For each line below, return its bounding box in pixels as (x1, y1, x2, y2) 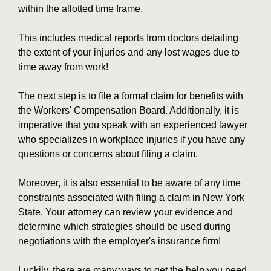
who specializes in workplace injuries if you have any (18, 134, 245, 145)
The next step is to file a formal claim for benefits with (18, 90, 243, 101)
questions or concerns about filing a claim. (18, 148, 198, 159)
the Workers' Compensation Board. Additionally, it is (18, 105, 239, 116)
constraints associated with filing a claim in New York (18, 192, 244, 203)
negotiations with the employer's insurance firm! (18, 235, 221, 246)
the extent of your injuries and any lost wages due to (18, 47, 240, 57)
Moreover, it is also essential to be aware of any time (18, 177, 241, 188)
